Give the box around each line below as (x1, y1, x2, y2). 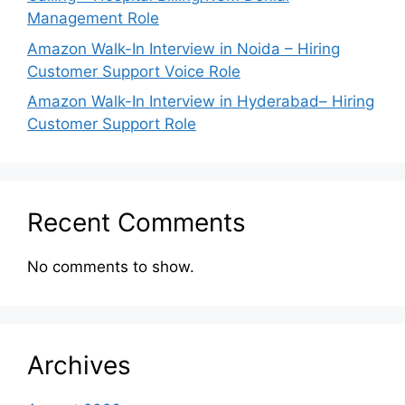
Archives (27, 350, 131, 381)
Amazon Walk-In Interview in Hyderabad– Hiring (27, 92, 374, 111)
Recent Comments (27, 207, 246, 239)
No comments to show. (27, 258, 194, 277)
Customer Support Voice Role (27, 61, 240, 80)
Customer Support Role (27, 115, 196, 134)
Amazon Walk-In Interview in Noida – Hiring (27, 39, 340, 58)
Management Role (27, 9, 159, 28)
